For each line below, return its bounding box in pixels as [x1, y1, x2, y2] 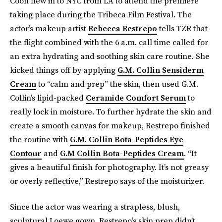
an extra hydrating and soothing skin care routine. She [10, 51, 210, 61]
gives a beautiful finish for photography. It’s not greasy [10, 162, 209, 172]
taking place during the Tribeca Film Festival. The [10, 9, 192, 20]
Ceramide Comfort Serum [86, 92, 186, 103]
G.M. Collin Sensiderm [117, 64, 204, 75]
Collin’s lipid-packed [10, 92, 86, 103]
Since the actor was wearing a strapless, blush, [10, 201, 180, 212]
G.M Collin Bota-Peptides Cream [60, 148, 184, 159]
